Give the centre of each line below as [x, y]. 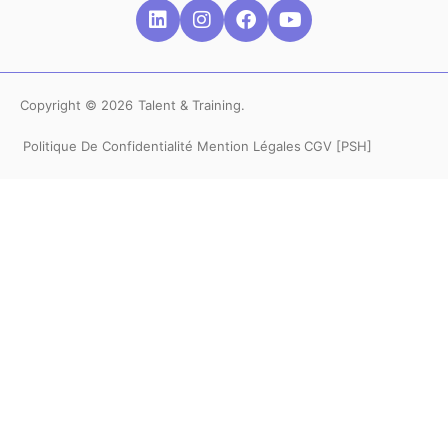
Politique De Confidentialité [108, 145]
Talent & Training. [193, 104]
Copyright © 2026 [76, 104]
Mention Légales [248, 145]
